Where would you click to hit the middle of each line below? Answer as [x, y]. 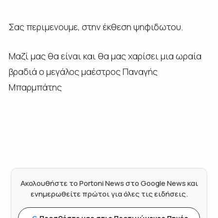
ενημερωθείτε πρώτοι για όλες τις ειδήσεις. [109, 194]
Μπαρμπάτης [35, 87]
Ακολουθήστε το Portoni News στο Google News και [109, 183]
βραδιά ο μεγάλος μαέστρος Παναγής [83, 72]
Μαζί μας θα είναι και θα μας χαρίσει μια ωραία [105, 56]
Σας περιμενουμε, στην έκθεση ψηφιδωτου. [96, 27]
